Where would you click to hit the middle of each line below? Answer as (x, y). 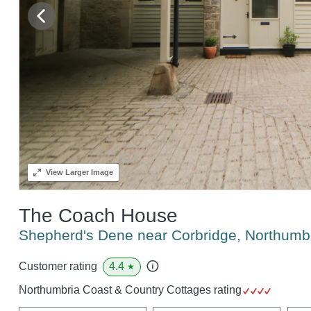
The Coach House (98, 215)
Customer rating (58, 267)
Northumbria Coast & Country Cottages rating (131, 289)
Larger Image (88, 172)
